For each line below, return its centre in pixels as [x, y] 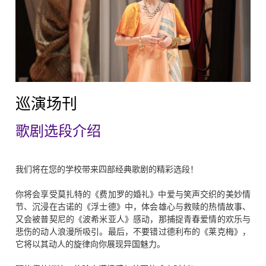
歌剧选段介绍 [58, 132]
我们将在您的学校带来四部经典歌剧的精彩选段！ [107, 169]
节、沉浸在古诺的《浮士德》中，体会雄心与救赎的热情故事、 [133, 207]
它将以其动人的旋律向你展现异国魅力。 [90, 244]
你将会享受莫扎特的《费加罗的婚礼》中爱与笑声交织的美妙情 [133, 194]
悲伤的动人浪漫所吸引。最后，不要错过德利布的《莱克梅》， [133, 232]
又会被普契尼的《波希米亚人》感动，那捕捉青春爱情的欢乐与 [133, 219]
